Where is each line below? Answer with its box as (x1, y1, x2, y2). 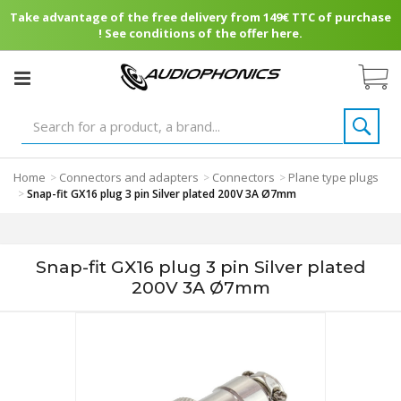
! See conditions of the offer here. (98, 25, 303, 41)
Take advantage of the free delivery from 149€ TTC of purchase (10, 9, 391, 25)
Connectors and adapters (59, 169, 199, 185)
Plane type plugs (288, 169, 379, 185)
